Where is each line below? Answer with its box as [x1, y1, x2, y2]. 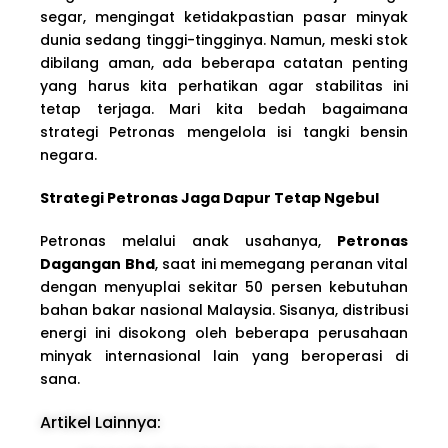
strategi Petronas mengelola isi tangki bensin [40, 121, 408, 142]
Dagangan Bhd [40, 253, 155, 274]
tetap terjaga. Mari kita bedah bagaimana [40, 98, 408, 119]
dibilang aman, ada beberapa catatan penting [40, 52, 408, 73]
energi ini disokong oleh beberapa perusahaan [40, 322, 408, 343]
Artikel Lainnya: [40, 410, 161, 434]
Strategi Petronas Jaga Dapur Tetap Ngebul [40, 187, 379, 208]
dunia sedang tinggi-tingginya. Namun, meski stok [40, 29, 408, 50]
